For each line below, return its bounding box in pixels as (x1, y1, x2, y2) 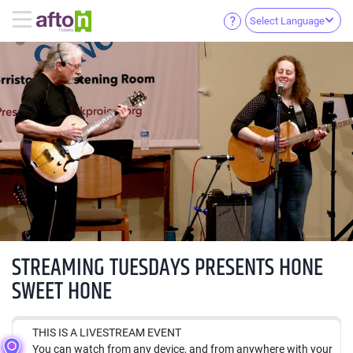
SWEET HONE (12, 273, 112, 310)
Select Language (250, 15, 325, 28)
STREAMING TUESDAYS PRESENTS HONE (12, 250, 323, 286)
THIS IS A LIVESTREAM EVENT (32, 325, 181, 339)
